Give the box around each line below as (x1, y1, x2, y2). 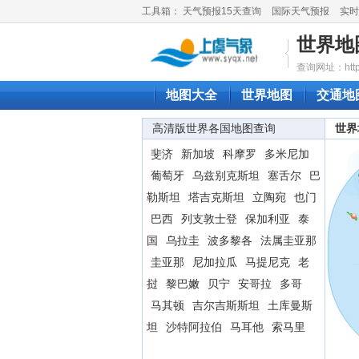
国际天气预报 (272, 6, 329, 17)
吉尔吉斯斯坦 (192, 299, 260, 312)
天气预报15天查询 (183, 6, 261, 17)
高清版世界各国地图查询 (152, 122, 276, 135)
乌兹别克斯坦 (192, 169, 260, 182)
